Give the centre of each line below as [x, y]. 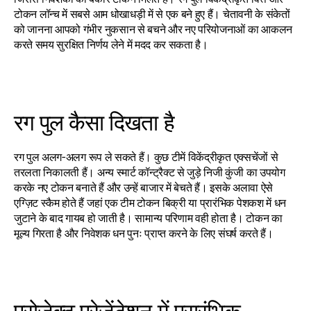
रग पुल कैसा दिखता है [94, 122]
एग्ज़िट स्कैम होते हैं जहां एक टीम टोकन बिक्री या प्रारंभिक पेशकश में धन [150, 203]
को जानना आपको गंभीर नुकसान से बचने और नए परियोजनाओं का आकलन [153, 29]
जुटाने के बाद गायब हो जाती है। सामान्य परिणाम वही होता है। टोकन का [148, 218]
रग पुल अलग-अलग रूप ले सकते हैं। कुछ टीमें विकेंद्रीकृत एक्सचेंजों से [146, 157]
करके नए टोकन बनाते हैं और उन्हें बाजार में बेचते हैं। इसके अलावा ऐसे [143, 187]
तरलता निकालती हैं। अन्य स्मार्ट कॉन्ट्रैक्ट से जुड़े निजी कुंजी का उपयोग [150, 172]
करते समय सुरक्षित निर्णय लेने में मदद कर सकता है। [111, 44]
